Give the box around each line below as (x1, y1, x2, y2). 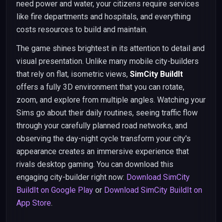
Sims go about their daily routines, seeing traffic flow (16, 108, 198, 117)
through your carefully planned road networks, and (16, 121, 187, 130)
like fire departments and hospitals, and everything (16, 12, 191, 21)
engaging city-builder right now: (16, 172, 126, 182)
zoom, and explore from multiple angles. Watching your (16, 95, 206, 105)
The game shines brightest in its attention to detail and (16, 44, 205, 53)
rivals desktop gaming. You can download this (16, 160, 173, 169)
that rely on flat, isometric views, (16, 69, 130, 79)
